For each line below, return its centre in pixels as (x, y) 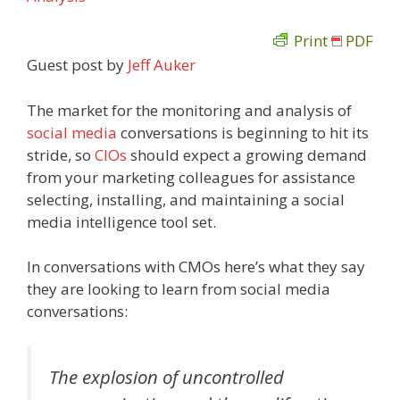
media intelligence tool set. (121, 221)
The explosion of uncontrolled (167, 376)
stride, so (61, 154)
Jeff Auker (162, 65)
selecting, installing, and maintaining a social (186, 199)
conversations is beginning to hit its (243, 132)
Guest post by (77, 65)
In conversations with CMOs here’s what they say (196, 267)
